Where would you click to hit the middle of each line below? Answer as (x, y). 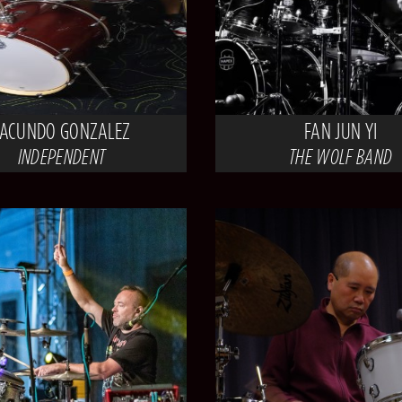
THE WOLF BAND (341, 157)
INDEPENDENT (61, 157)
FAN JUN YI (341, 131)
